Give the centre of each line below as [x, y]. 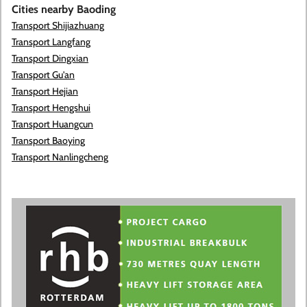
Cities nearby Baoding [64, 9]
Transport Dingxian [50, 58]
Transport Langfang [51, 42]
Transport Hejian [45, 91]
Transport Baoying [48, 140]
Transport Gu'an [43, 75]
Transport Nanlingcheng [60, 157]
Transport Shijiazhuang [58, 25]
